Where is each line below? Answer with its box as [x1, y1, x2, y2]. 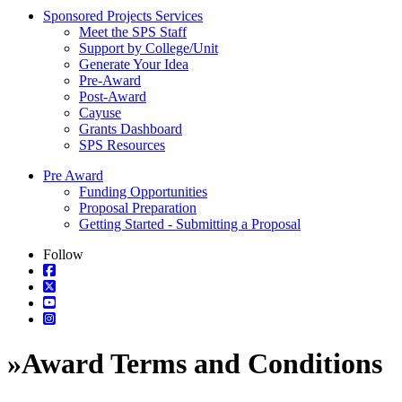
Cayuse [79, 105, 121, 121]
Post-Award [79, 89, 146, 105]
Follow [43, 247, 83, 263]
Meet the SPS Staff [79, 24, 187, 40]
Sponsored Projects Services [43, 8, 203, 24]
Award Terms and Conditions [22, 346, 382, 380]
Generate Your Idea [79, 57, 188, 73]
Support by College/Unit [79, 40, 218, 57]
